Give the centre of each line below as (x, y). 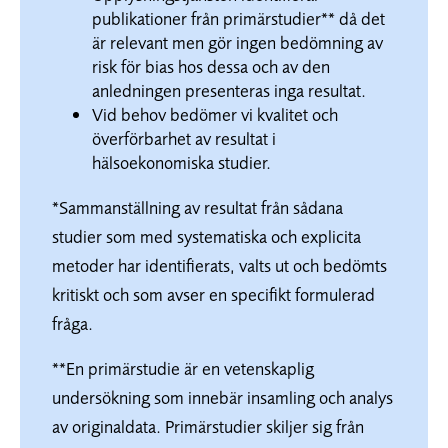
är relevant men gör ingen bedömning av (237, 42)
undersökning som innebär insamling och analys (222, 397)
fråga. (72, 323)
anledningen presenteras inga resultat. (229, 90)
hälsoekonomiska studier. (181, 162)
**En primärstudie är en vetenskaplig (183, 368)
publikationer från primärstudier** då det (238, 18)
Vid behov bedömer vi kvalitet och (215, 114)
